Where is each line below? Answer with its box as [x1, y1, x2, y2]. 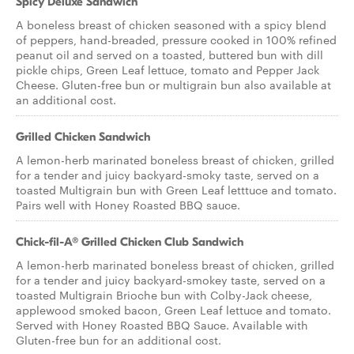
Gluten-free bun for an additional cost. [16, 332, 221, 348]
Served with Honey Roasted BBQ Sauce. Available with [16, 317, 308, 333]
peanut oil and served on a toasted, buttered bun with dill [16, 47, 323, 62]
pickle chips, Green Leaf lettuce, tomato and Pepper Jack [16, 62, 319, 77]
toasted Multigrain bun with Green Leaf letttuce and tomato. [16, 182, 337, 198]
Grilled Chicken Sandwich [16, 130, 150, 144]
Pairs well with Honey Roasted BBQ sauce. [16, 197, 240, 213]
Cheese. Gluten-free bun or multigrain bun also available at [16, 77, 331, 92]
